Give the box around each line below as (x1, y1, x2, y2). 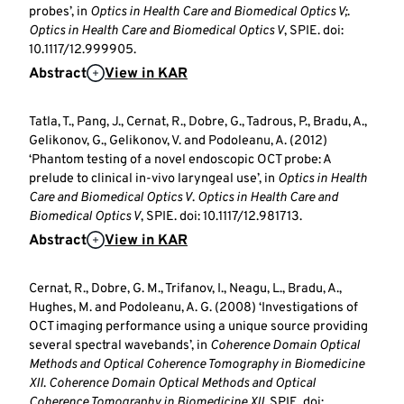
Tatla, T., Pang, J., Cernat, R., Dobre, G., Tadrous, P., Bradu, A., (29, 113, 367, 131)
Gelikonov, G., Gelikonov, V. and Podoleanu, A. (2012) (29, 132, 327, 150)
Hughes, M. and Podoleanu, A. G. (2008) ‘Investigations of (29, 298, 358, 317)
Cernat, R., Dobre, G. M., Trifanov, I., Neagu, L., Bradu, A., (29, 280, 342, 298)
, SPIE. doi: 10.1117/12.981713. (141, 207, 302, 225)
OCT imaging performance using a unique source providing (29, 317, 368, 335)
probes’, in (29, 3, 90, 21)
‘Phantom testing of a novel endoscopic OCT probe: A (29, 151, 331, 169)
